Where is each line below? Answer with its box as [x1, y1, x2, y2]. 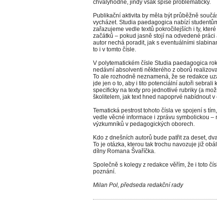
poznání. [93, 168, 116, 175]
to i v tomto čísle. [93, 46, 136, 53]
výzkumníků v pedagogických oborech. [93, 121, 195, 127]
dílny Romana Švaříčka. [93, 148, 155, 155]
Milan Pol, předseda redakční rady [93, 182, 183, 188]
